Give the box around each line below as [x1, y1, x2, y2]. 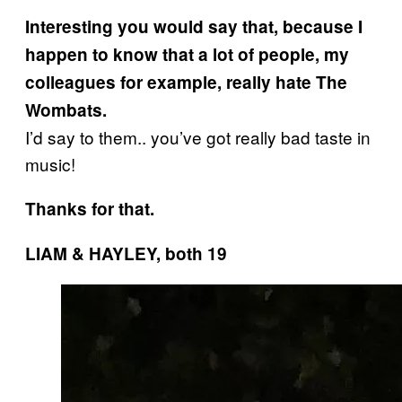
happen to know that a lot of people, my [25, 41, 349, 66]
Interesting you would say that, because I [25, 13, 363, 39]
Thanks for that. [25, 196, 154, 221]
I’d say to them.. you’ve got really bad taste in [25, 124, 371, 149]
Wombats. [25, 97, 107, 122]
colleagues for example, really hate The [25, 69, 347, 94]
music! [25, 151, 75, 176]
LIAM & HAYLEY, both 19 [25, 240, 227, 266]
